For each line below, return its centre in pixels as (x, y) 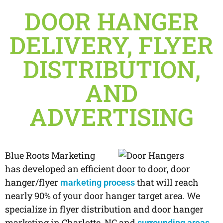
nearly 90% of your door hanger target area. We (103, 196)
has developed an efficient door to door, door (98, 169)
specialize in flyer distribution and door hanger (104, 209)
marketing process (98, 183)
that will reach (167, 182)
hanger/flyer (33, 182)
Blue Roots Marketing (50, 156)
